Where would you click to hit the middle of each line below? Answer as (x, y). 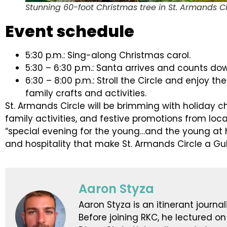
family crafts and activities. (86, 93)
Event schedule (70, 31)
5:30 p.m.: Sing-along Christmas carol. (108, 55)
